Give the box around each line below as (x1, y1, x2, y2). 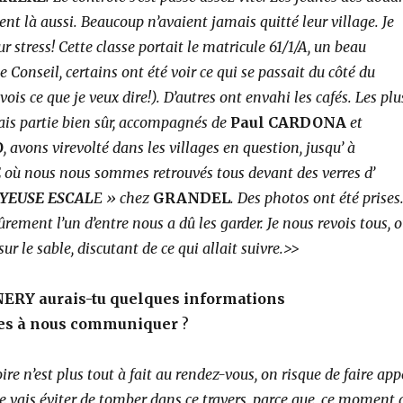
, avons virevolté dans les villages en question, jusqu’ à (3, 138, 355, 157)
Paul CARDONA (229, 112, 350, 131)
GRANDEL (152, 188, 230, 207)
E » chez (93, 188, 153, 207)
